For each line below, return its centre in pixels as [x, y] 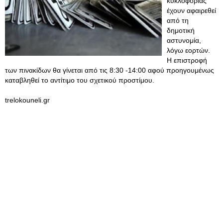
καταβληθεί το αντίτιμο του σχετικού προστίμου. [80, 80]
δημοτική [181, 30]
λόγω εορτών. [188, 50]
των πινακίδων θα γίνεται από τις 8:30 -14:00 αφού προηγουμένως [110, 70]
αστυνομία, [184, 40]
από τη [178, 20]
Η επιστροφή [187, 60]
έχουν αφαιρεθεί [191, 10]
